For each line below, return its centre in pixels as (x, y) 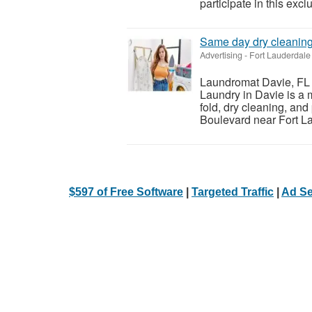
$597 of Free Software (126, 192)
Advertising (221, 55)
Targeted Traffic (233, 192)
